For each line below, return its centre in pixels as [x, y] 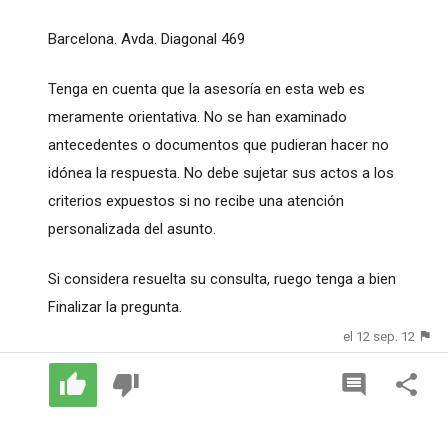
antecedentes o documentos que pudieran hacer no [218, 144]
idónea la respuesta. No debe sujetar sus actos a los [220, 172]
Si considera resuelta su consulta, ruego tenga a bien [221, 278]
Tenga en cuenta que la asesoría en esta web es [206, 88]
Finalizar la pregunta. [114, 306]
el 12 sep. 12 [379, 336]
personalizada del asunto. [131, 228]
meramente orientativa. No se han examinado [197, 116]
